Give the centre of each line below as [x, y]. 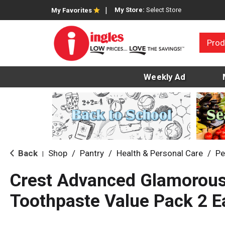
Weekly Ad [165, 77]
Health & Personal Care [160, 153]
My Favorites [72, 10]
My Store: [130, 10]
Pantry [92, 153]
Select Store [164, 10]
